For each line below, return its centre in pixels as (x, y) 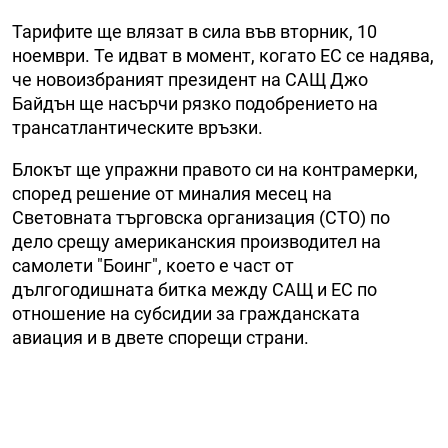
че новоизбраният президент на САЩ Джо (190, 80)
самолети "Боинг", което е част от (153, 266)
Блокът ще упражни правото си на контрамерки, (215, 170)
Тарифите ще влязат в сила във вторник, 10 (194, 32)
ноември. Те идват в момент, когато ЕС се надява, (223, 56)
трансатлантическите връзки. (137, 128)
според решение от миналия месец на (172, 194)
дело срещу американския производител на (196, 242)
